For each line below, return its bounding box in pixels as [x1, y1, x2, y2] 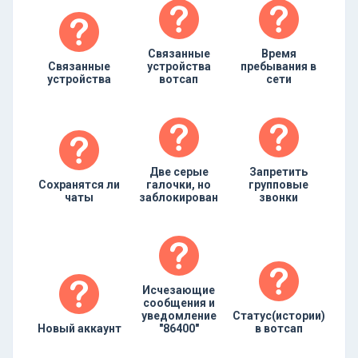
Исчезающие [142, 284, 216, 296]
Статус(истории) [232, 309, 325, 322]
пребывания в [241, 60, 317, 73]
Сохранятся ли [38, 178, 121, 191]
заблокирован [139, 191, 219, 204]
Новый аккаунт [37, 322, 121, 335]
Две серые [149, 165, 209, 178]
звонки [259, 191, 299, 204]
